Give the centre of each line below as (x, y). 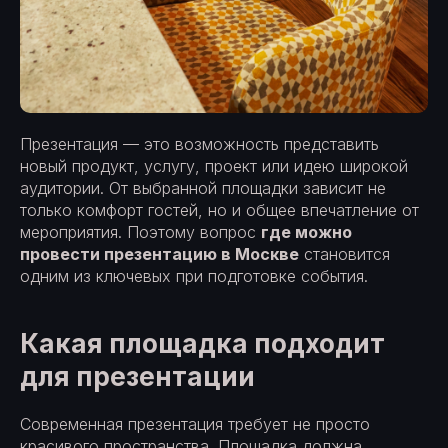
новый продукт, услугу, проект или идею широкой (214, 165)
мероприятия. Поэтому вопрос (140, 231)
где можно (306, 231)
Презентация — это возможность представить (199, 143)
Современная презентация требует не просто (195, 423)
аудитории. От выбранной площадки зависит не (203, 187)
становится (344, 253)
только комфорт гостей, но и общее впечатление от (219, 209)
